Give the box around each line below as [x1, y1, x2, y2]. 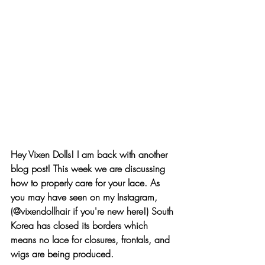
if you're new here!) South [70, 204, 176, 218]
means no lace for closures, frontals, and [11, 232, 173, 246]
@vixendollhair [13, 204, 70, 218]
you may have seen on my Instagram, [11, 190, 160, 203]
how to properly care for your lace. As [11, 176, 163, 189]
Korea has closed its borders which [11, 218, 151, 232]
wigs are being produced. [11, 247, 114, 260]
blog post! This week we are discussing [11, 161, 168, 175]
